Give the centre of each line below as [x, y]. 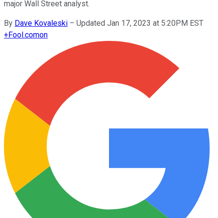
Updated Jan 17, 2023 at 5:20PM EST [140, 23]
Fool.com [24, 35]
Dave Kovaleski [41, 23]
